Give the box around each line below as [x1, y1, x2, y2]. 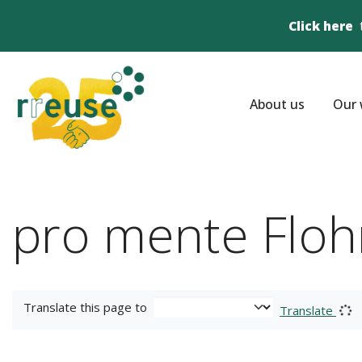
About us [249, 95, 305, 113]
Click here [288, 17, 353, 35]
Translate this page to [23, 299, 147, 315]
